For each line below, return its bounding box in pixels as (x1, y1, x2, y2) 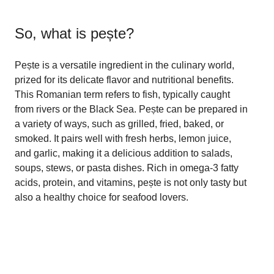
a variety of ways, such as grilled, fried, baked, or (15, 118, 224, 129)
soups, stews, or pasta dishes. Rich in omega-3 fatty (15, 162, 239, 173)
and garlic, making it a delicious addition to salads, (15, 147, 232, 158)
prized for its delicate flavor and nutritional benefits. (15, 74, 234, 85)
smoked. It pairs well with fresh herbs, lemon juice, (15, 133, 231, 144)
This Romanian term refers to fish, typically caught (15, 89, 230, 100)
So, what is (15, 24, 91, 42)
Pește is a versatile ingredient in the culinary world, (15, 59, 234, 70)
